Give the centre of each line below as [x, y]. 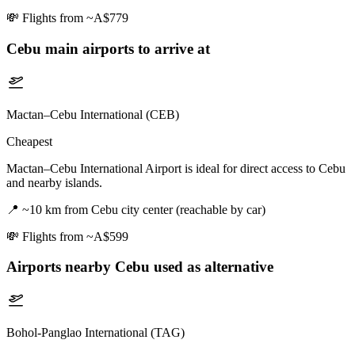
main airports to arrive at [126, 48]
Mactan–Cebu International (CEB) [93, 114]
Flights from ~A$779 [75, 18]
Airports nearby [61, 267]
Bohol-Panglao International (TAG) [95, 333]
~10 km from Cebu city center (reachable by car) [144, 209]
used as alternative [212, 267]
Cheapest [29, 141]
